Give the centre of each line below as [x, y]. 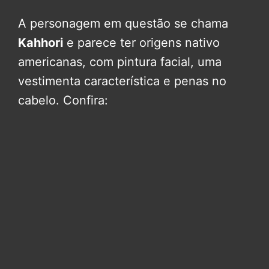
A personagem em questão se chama [123, 23]
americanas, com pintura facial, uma [120, 62]
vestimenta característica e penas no [122, 81]
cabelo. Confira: [63, 100]
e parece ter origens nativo [141, 42]
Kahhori [41, 42]
